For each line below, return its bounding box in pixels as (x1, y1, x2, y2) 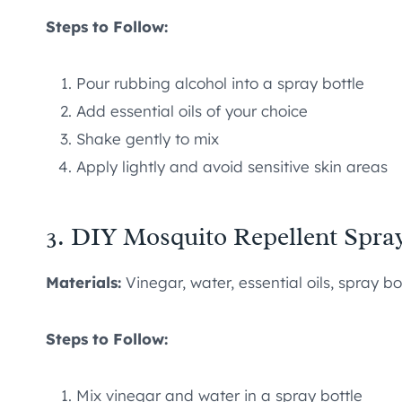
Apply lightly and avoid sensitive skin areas (76, 157, 388, 177)
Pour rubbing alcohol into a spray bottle (76, 74, 364, 93)
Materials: (46, 273, 121, 293)
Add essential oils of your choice (76, 101, 308, 121)
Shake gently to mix (76, 129, 219, 149)
